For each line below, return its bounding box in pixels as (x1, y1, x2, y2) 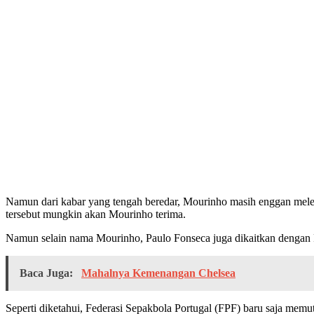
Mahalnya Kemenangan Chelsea (81, 267, 235, 280)
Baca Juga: (20, 267, 76, 280)
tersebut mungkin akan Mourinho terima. (6, 208, 186, 221)
